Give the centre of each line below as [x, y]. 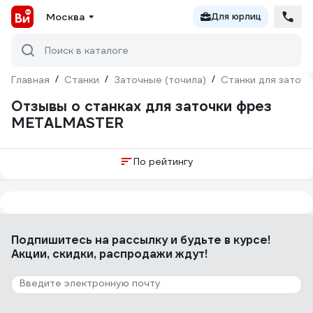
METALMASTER [67, 123]
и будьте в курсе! [219, 240]
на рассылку [131, 240]
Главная [30, 80]
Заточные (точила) [160, 80]
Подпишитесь [53, 240]
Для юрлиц [236, 16]
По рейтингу [163, 161]
